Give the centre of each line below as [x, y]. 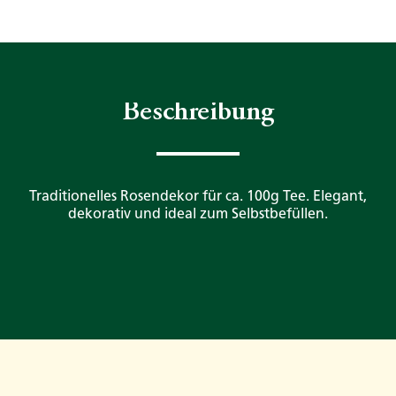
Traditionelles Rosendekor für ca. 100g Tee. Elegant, [198, 196]
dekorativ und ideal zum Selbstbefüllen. [198, 214]
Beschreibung [198, 114]
